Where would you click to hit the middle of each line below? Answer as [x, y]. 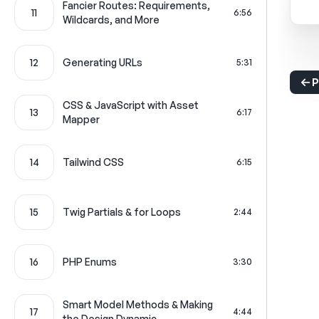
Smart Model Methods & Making [138, 304]
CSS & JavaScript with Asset [131, 105]
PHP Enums [90, 262]
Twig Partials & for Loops [122, 212]
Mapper [81, 119]
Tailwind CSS [93, 162]
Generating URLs [103, 62]
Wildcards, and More [111, 20]
